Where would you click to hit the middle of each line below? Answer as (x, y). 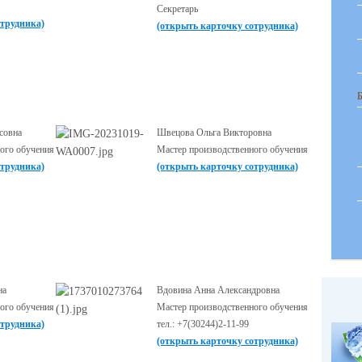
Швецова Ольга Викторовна (214, 133)
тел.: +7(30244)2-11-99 (203, 324)
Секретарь (177, 9)
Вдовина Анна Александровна (218, 290)
